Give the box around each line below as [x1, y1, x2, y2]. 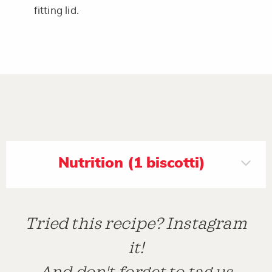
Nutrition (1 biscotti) [58, 155, 205, 171]
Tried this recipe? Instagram [25, 216, 247, 233]
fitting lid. [33, 5, 79, 16]
